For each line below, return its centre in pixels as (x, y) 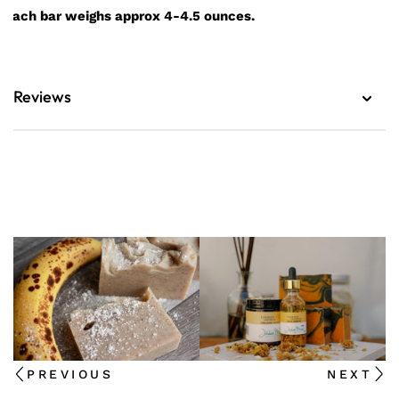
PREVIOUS (70, 375)
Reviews (42, 97)
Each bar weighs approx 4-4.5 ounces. (131, 16)
